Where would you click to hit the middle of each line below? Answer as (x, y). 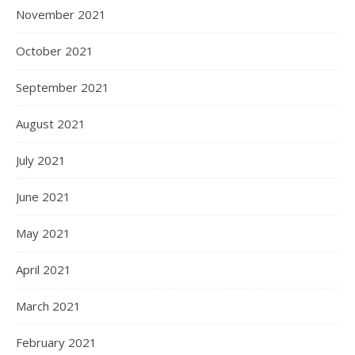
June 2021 (43, 197)
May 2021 (43, 233)
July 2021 (41, 160)
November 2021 (61, 14)
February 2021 (56, 342)
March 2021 (48, 306)
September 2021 (63, 87)
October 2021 (55, 51)
